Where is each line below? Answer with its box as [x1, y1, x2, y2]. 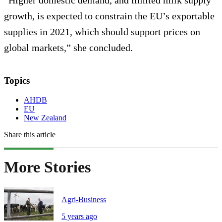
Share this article [4, 130, 55, 139]
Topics [4, 75, 30, 86]
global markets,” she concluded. [4, 42, 133, 54]
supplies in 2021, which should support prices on [4, 26, 200, 38]
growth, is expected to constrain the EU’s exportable [4, 10, 215, 22]
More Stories [4, 158, 91, 176]
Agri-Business [61, 195, 106, 204]
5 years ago [61, 212, 97, 221]
